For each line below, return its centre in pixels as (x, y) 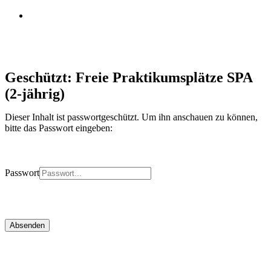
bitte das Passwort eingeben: (59, 128)
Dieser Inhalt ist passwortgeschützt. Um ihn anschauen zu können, (131, 117)
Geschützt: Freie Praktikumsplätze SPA (129, 77)
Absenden (27, 225)
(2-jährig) (35, 93)
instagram (47, 15)
